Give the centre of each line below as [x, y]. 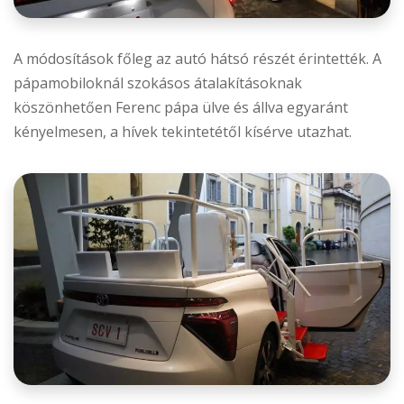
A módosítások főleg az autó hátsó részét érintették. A [197, 59]
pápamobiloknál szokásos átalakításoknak [158, 83]
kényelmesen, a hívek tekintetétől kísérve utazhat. [183, 132]
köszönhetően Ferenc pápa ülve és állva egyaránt [181, 108]
